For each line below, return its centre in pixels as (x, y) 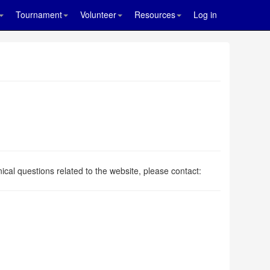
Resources (155, 14)
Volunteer (98, 14)
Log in (205, 14)
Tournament (39, 14)
